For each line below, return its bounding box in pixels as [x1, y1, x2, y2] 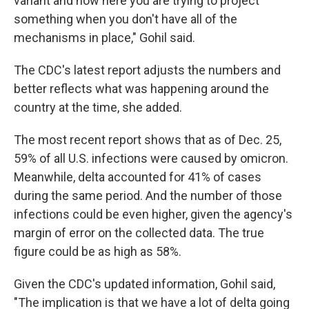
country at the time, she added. [14, 100, 182, 114]
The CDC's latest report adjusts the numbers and [14, 63, 281, 77]
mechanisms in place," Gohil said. [14, 30, 195, 45]
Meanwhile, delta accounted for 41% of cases [14, 170, 261, 184]
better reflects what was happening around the [14, 81, 269, 96]
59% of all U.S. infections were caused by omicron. [14, 151, 288, 166]
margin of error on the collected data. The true [14, 226, 264, 240]
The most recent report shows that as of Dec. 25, [14, 132, 281, 147]
